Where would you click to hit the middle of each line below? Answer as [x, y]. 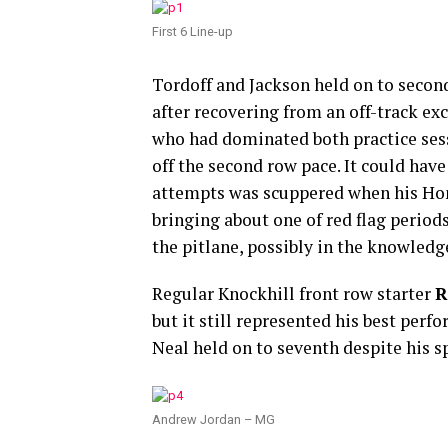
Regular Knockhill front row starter [293, 293]
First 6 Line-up [192, 31]
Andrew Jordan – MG [213, 419]
